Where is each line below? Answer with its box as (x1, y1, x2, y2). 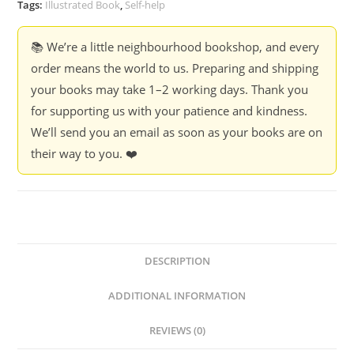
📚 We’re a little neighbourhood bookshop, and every (31, 38, 320, 55)
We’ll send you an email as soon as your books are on (31, 123, 323, 140)
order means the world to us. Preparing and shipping (31, 59, 319, 76)
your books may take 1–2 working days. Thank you (31, 81, 309, 97)
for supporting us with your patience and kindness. (31, 102, 308, 119)
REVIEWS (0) (149, 323, 205, 337)
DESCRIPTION (144, 254, 210, 268)
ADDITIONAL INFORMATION (108, 288, 246, 303)
